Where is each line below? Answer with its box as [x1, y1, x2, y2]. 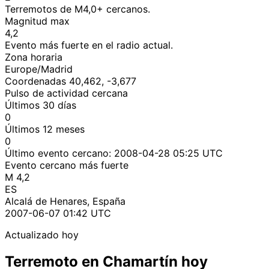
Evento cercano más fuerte [5, 159, 128, 171]
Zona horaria [5, 50, 62, 63]
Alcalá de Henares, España [5, 195, 125, 207]
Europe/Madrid [5, 62, 73, 75]
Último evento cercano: [5, 147, 114, 159]
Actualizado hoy [5, 228, 79, 241]
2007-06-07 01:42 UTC [5, 207, 111, 219]
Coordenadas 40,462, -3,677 [5, 74, 136, 87]
